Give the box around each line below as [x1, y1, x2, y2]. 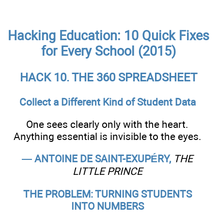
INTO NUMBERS [71, 200, 144, 212]
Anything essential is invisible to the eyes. [13, 130, 201, 143]
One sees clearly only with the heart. [26, 118, 188, 131]
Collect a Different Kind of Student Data [19, 95, 196, 108]
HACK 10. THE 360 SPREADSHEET [20, 70, 197, 84]
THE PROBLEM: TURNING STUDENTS [23, 187, 192, 200]
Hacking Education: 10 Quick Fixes [8, 28, 209, 44]
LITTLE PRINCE [72, 165, 142, 178]
